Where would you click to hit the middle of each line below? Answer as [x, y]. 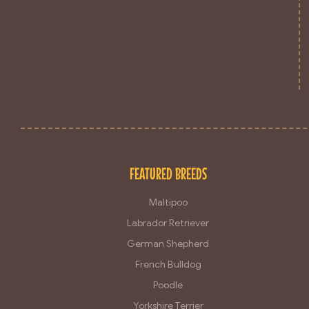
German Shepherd [168, 243]
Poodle [168, 285]
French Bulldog [168, 264]
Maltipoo [168, 202]
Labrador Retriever [168, 223]
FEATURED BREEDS [168, 173]
